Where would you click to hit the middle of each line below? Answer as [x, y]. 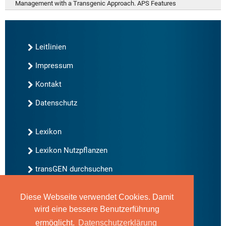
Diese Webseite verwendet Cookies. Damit [97, 197]
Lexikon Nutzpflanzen [71, 151]
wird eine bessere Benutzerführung [97, 209]
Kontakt [48, 84]
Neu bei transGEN [65, 198]
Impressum [54, 66]
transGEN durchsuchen [74, 169]
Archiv [46, 217]
